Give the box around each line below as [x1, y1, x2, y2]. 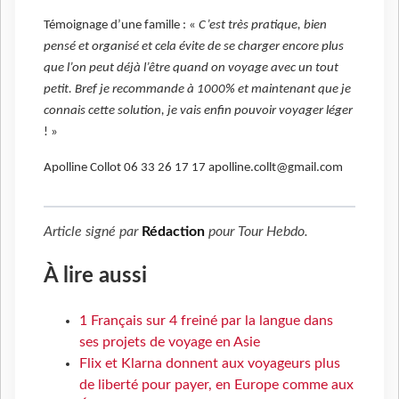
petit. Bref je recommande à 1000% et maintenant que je [44, 82, 351, 96]
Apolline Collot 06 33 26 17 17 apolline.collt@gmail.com [44, 161, 343, 175]
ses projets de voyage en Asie [79, 334, 260, 349]
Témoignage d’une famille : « [44, 18, 199, 32]
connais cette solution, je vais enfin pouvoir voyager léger [44, 103, 353, 118]
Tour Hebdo [238, 224, 305, 240]
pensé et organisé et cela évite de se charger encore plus [44, 39, 344, 53]
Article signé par [44, 224, 142, 240]
